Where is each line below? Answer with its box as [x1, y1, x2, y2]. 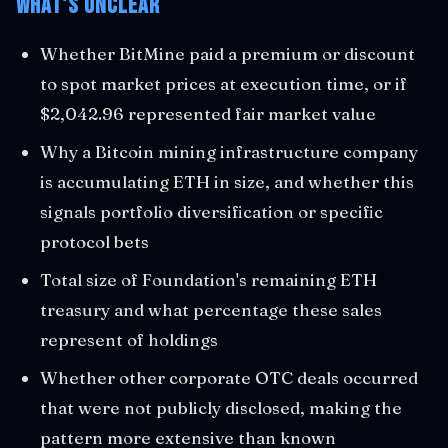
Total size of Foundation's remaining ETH [40, 269, 377, 290]
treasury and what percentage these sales [40, 299, 382, 320]
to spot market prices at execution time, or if [40, 73, 407, 94]
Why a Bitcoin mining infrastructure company [40, 141, 418, 162]
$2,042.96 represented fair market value [40, 103, 376, 124]
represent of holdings [40, 329, 218, 350]
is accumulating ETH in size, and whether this [40, 171, 414, 192]
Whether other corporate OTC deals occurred [40, 367, 418, 388]
